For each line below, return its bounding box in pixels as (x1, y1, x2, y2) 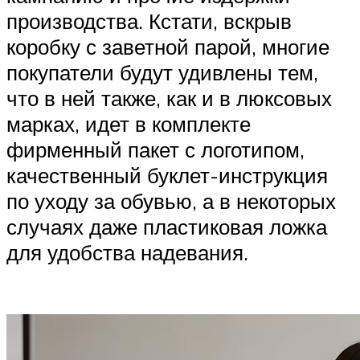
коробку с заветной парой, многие (6, 34, 329, 60)
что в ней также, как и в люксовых (6, 85, 332, 112)
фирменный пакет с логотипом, (6, 137, 305, 163)
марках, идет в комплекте (6, 111, 251, 137)
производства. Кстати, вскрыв (6, 8, 292, 35)
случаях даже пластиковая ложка (6, 214, 327, 240)
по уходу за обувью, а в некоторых (6, 188, 336, 215)
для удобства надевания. (6, 239, 248, 266)
